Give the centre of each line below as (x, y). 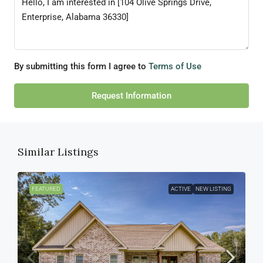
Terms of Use (175, 67)
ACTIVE (181, 189)
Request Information (131, 96)
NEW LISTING (213, 189)
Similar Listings (58, 152)
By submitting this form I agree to (81, 67)
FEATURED (46, 189)
